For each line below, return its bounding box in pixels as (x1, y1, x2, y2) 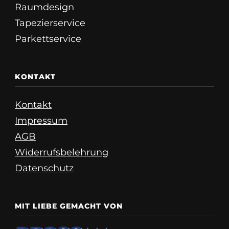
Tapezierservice (15, 17, 85, 29)
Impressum (15, 115, 67, 127)
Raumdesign (15, 2, 74, 13)
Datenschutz (15, 163, 74, 174)
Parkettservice (15, 33, 81, 45)
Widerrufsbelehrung (15, 147, 108, 158)
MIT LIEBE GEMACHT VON (15, 201, 123, 211)
